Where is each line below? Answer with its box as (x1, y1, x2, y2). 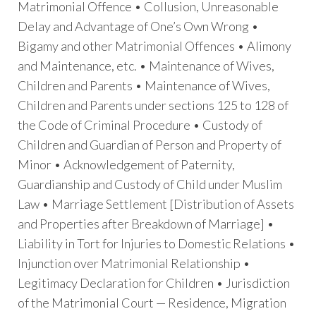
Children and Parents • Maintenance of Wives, (18, 78, 270, 94)
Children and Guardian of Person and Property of (18, 137, 281, 153)
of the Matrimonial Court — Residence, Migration (18, 295, 286, 311)
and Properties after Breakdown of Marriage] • (18, 216, 274, 232)
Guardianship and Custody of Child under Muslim (18, 176, 282, 193)
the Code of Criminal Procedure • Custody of (18, 117, 262, 133)
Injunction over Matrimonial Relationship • (18, 255, 250, 272)
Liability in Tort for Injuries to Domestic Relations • (18, 236, 296, 252)
